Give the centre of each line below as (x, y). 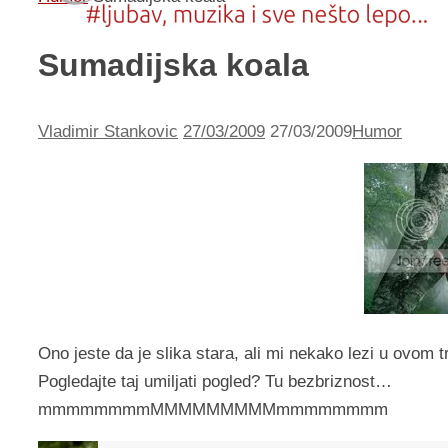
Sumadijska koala (173, 64)
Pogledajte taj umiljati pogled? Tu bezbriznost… (215, 382)
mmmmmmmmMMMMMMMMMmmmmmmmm (213, 410)
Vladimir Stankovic (108, 132)
